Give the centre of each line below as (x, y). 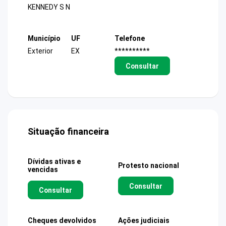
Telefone (130, 38)
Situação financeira (68, 131)
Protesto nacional (149, 165)
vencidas (43, 169)
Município (44, 38)
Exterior (40, 51)
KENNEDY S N (49, 7)
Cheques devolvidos (62, 220)
